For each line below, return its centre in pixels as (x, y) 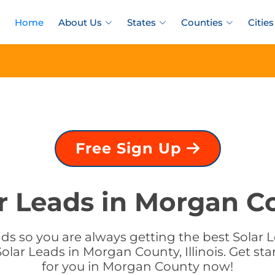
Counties (202, 22)
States (141, 22)
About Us (80, 22)
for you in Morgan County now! (137, 266)
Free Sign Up (131, 148)
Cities (261, 22)
